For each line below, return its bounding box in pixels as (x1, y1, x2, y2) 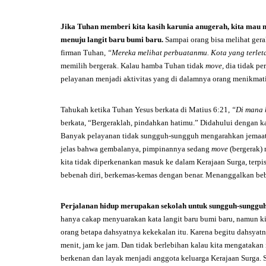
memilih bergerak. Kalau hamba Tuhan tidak (61, 61, 205, 70)
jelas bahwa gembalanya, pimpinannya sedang (61, 144, 211, 153)
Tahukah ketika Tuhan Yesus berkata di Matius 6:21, (61, 105, 232, 114)
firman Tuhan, (61, 48, 107, 57)
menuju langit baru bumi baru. (61, 35, 163, 44)
